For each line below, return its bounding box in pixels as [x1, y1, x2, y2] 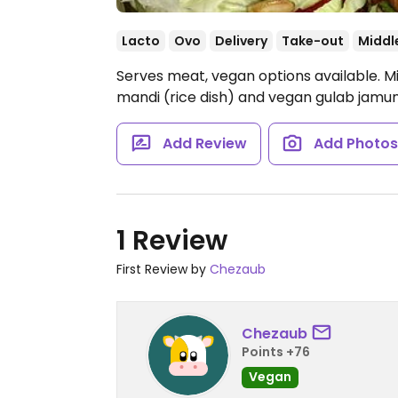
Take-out [282, 32, 344, 50]
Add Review [162, 133, 247, 154]
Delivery [215, 32, 267, 50]
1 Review [116, 222, 227, 259]
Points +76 [242, 342, 310, 361]
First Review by [116, 260, 210, 278]
